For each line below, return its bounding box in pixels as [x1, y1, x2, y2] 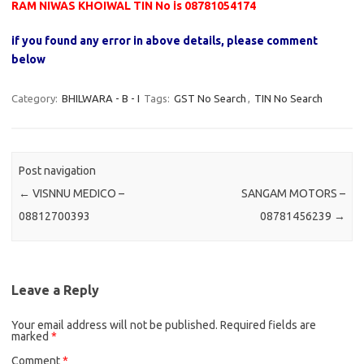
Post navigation [19, 164, 97, 178]
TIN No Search [254, 93, 323, 104]
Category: [11, 93, 60, 104]
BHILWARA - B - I [62, 93, 140, 104]
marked [11, 329, 51, 343]
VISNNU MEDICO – [30, 187, 125, 201]
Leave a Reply [11, 282, 99, 297]
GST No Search [174, 93, 246, 104]
